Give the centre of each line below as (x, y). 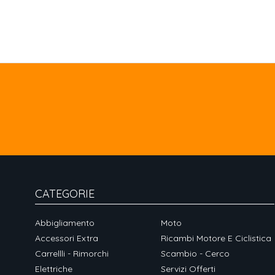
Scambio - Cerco (195, 254)
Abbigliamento (65, 223)
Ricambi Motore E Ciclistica (216, 238)
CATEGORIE (65, 194)
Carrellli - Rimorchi (72, 254)
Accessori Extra (67, 238)
